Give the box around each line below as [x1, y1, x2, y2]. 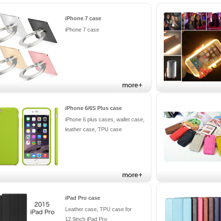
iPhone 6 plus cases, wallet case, [65, 116, 145, 122]
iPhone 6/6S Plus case [65, 105, 122, 111]
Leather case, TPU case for [65, 206, 132, 212]
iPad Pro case [65, 195, 100, 201]
